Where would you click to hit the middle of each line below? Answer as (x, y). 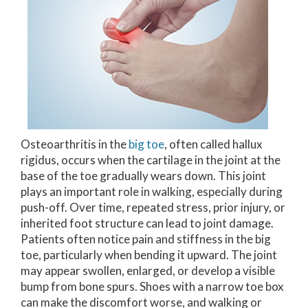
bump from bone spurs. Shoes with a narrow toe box (152, 286)
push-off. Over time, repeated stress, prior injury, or (153, 207)
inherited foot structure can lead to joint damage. (147, 223)
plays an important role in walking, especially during (152, 191)
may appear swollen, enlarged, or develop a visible (148, 270)
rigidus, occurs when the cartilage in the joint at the (151, 159)
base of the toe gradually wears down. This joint (143, 175)
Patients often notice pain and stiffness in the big (146, 239)
